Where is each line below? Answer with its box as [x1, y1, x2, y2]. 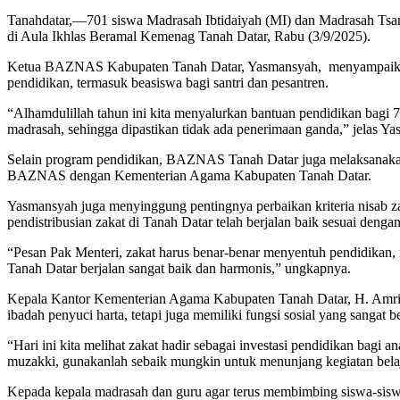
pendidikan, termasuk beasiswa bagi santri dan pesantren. [7, 74, 329, 90]
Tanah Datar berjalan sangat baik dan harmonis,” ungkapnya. [7, 260, 351, 276]
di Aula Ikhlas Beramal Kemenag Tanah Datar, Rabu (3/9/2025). [7, 28, 371, 44]
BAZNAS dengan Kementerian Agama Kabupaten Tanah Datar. [7, 167, 371, 183]
